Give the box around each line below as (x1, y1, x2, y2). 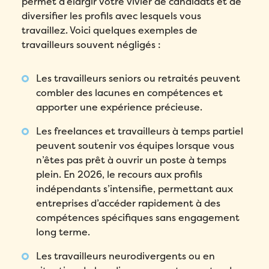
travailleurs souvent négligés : (22, 38, 162, 51)
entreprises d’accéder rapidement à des (36, 196, 221, 210)
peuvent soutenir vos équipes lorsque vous (36, 139, 235, 152)
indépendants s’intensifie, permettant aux (36, 182, 234, 195)
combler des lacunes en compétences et (36, 86, 223, 99)
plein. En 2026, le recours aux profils (36, 168, 203, 181)
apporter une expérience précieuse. (36, 100, 203, 113)
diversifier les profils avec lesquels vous (22, 9, 202, 22)
